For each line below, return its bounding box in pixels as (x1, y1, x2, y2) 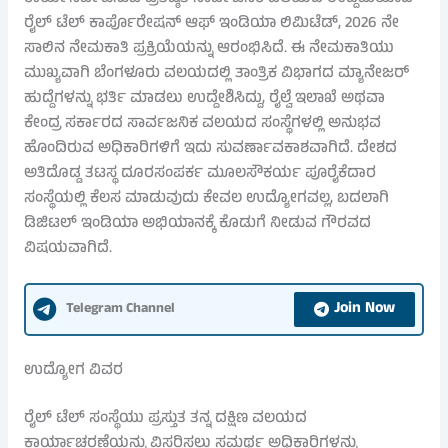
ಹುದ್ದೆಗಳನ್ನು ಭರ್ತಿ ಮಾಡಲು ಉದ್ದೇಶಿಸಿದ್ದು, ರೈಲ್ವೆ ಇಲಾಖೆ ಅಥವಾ (23, 85, 385, 112)
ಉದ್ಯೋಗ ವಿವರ (23, 357, 123, 384)
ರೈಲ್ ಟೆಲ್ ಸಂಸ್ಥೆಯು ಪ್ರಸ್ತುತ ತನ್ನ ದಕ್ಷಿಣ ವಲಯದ (23, 406, 307, 433)
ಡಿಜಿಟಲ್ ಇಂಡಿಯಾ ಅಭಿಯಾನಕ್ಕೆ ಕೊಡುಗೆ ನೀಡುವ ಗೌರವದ (23, 210, 371, 237)
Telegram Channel (65, 297, 175, 321)
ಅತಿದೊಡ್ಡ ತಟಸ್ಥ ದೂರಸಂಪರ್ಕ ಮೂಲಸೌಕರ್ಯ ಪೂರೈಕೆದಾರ (23, 160, 376, 187)
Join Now (334, 295, 396, 322)
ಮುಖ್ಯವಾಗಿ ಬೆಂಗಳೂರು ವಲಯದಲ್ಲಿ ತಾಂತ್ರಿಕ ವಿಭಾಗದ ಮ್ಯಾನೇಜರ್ (23, 60, 409, 87)
